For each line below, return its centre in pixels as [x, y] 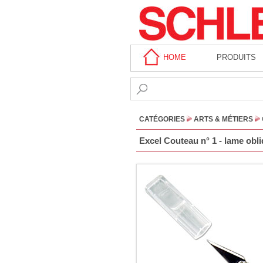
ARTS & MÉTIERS [223, 119]
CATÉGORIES [162, 119]
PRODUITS [237, 58]
